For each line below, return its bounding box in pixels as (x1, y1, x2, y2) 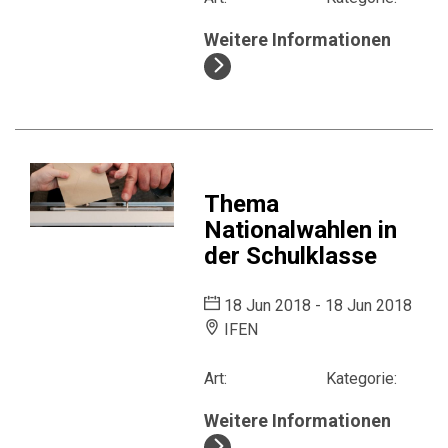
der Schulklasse (204, 242, 378, 270)
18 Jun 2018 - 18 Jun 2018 (220, 296, 413, 315)
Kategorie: (326, 369, 398, 388)
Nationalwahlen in (204, 216, 398, 244)
